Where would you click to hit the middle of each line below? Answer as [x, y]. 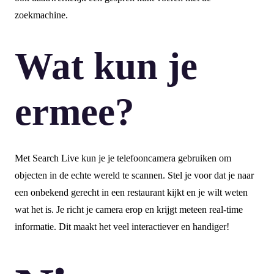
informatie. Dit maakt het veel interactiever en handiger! [122, 227]
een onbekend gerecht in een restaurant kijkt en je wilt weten [131, 193]
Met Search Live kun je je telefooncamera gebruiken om [123, 158]
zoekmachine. [41, 15]
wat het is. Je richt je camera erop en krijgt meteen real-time [129, 210]
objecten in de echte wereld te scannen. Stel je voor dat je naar [134, 176]
